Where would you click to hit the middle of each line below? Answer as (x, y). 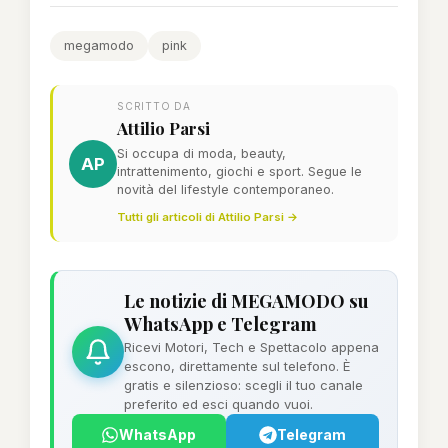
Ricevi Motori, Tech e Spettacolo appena (251, 347)
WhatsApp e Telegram (220, 323)
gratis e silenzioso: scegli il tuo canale (243, 385)
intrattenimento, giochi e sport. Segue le (239, 171)
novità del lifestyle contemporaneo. (225, 189)
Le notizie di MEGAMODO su (246, 300)
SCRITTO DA (154, 106)
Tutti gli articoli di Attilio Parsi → (207, 217)
